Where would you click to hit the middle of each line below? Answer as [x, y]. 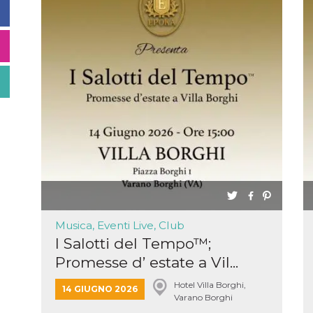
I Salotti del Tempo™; [133, 243]
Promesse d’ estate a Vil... [147, 262]
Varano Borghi [203, 297]
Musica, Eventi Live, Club [120, 225]
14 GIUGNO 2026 [100, 289]
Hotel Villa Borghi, [210, 285]
